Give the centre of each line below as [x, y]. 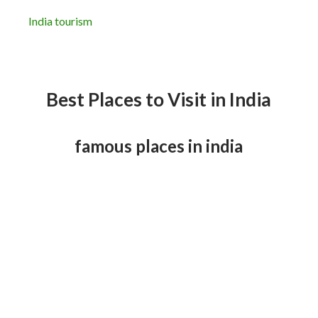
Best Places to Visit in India [159, 99]
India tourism [60, 21]
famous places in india [159, 146]
